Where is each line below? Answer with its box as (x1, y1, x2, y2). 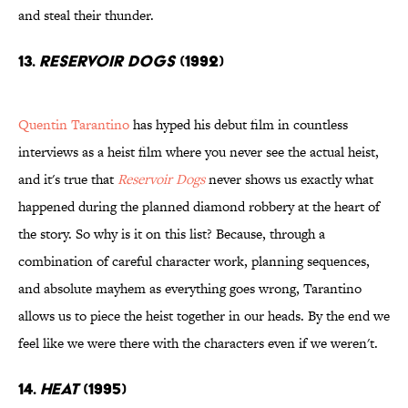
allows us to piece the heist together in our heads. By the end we (18, 306, 390, 326)
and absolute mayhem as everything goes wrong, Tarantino (18, 279, 362, 299)
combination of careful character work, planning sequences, (18, 251, 370, 271)
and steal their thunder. (18, 5, 154, 25)
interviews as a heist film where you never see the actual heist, (18, 142, 379, 162)
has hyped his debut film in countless (129, 115, 348, 135)
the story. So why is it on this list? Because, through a (18, 224, 325, 244)
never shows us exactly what (205, 169, 373, 189)
